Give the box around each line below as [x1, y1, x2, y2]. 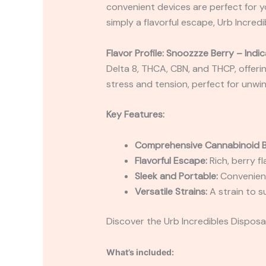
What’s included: [106, 246, 174, 257]
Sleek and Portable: [134, 170, 218, 182]
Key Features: [106, 108, 164, 121]
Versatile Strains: [134, 185, 207, 198]
